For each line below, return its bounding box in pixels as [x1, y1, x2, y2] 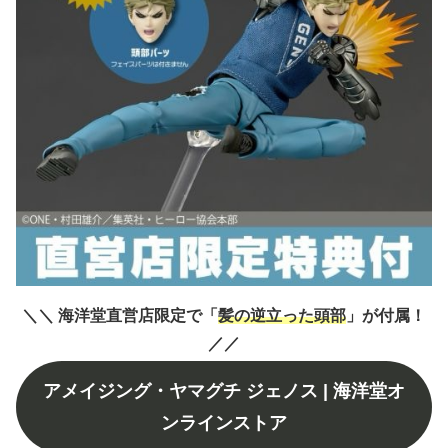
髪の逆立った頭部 [218, 307, 346, 325]
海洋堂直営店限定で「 [58, 307, 218, 325]
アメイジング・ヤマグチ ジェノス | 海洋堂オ [43, 380, 405, 401]
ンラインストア [161, 412, 287, 433]
